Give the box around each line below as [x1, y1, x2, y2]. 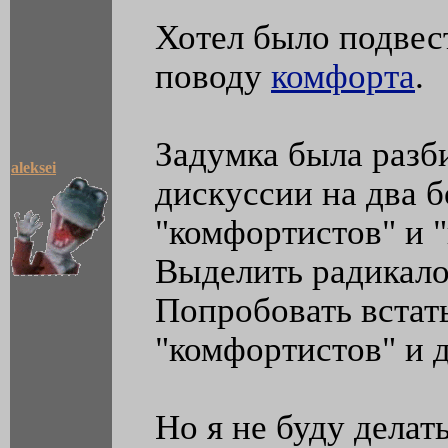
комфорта [271, 57, 415, 96]
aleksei [11, 159, 56, 177]
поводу [155, 57, 271, 96]
